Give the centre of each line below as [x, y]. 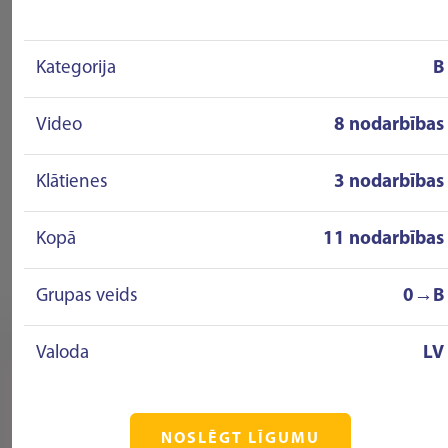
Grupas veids [87, 296]
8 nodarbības [389, 125]
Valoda [62, 353]
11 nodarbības [383, 239]
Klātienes [72, 182]
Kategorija [76, 68]
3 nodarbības [389, 182]
